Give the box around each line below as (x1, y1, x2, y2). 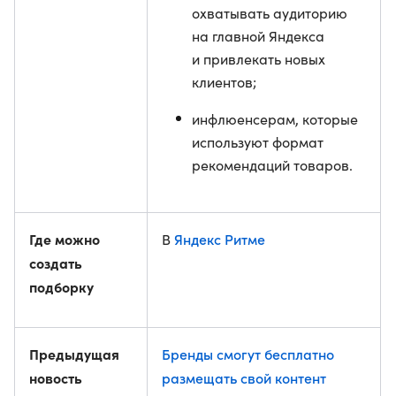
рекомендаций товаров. (192, 156, 353, 174)
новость (29, 368, 82, 387)
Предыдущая (29, 344, 119, 363)
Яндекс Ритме (174, 229, 265, 248)
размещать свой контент (162, 368, 326, 387)
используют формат (192, 133, 324, 151)
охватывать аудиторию (192, 4, 347, 22)
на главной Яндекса (192, 27, 324, 45)
